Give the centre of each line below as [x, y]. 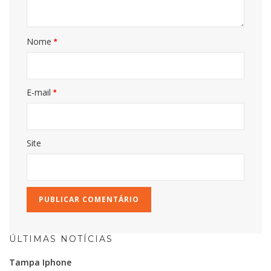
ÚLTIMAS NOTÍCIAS [61, 239]
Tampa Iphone [40, 262]
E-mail [40, 92]
